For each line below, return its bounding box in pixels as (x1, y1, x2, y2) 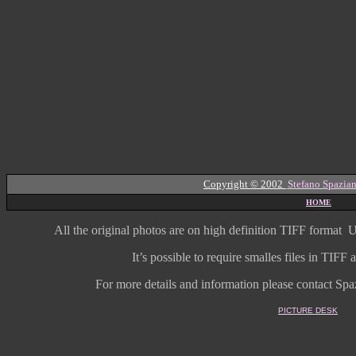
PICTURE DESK (278, 306, 338, 315)
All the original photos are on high (53, 223, 229, 237)
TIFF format (276, 223, 345, 237)
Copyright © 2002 (203, 178, 285, 190)
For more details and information (95, 277, 259, 291)
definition (228, 223, 277, 237)
